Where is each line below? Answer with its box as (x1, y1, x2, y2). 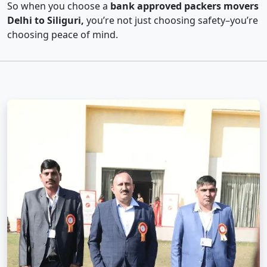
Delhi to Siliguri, (7, 14, 84, 27)
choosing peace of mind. (7, 28, 118, 42)
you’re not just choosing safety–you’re (84, 14, 258, 27)
